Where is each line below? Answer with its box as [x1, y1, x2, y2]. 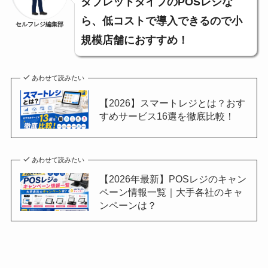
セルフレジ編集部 [15, 21, 63, 28]
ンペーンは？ [99, 200, 157, 211]
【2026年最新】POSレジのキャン [99, 173, 246, 185]
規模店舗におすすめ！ [80, 34, 188, 47]
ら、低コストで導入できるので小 [80, 15, 242, 28]
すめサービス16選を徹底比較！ [99, 111, 234, 122]
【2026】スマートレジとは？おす [99, 98, 245, 109]
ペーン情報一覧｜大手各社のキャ [99, 187, 243, 198]
